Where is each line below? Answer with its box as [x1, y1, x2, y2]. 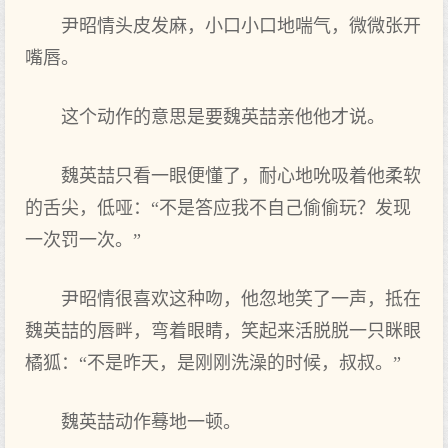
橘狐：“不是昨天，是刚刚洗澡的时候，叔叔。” [25, 353, 401, 373]
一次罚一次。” [25, 230, 141, 250]
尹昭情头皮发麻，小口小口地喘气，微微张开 [61, 16, 421, 36]
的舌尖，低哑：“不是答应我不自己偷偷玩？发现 [25, 198, 411, 218]
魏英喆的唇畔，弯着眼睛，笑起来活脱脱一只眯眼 [25, 321, 421, 341]
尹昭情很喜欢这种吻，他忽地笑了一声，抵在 [61, 289, 421, 309]
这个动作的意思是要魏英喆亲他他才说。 [61, 107, 385, 127]
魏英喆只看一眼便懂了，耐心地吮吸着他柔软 [61, 166, 421, 186]
